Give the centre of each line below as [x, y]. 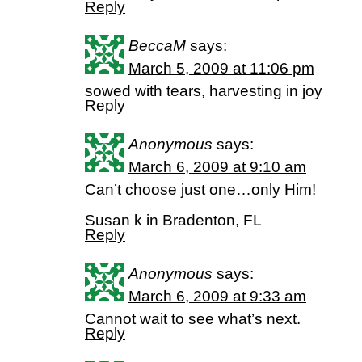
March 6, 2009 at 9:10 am [217, 167]
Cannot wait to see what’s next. [193, 319]
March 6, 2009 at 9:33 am [217, 296]
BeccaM [157, 46]
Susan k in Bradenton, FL [173, 220]
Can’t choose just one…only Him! [200, 189]
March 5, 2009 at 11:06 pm [221, 68]
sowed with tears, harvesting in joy [204, 91]
